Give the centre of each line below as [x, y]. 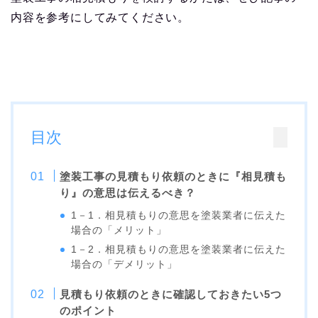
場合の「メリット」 [119, 230]
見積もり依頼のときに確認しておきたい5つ [171, 294]
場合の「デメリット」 [125, 264]
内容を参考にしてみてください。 [100, 17]
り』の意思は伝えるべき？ [128, 192]
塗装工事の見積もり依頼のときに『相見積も [174, 176]
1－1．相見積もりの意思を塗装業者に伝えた [179, 215]
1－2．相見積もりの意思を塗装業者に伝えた [179, 249]
